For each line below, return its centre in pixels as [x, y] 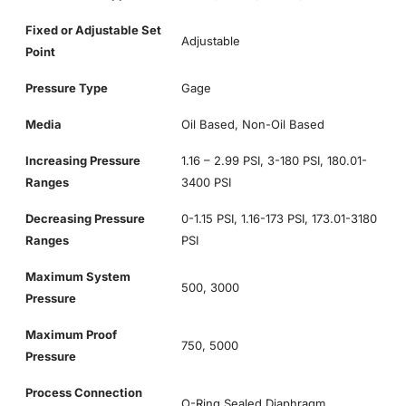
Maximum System [78, 277]
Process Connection [84, 393]
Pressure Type [67, 88]
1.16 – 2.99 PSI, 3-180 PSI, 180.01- [274, 161]
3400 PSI [206, 183]
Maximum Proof [71, 335]
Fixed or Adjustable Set [93, 30]
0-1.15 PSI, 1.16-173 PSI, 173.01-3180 [279, 219]
